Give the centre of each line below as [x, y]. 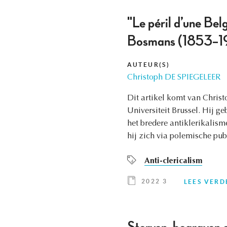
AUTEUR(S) [148, 65]
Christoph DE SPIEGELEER [174, 78]
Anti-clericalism [173, 161]
